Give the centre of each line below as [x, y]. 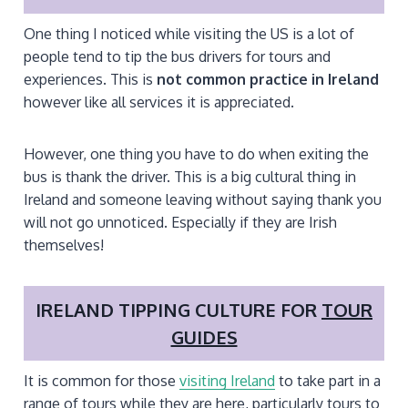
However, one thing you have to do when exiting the [196, 154]
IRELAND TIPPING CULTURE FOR [178, 309]
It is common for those [102, 380]
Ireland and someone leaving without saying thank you [203, 200]
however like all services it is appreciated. [159, 102]
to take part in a [328, 380]
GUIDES [204, 337]
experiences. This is [90, 80]
